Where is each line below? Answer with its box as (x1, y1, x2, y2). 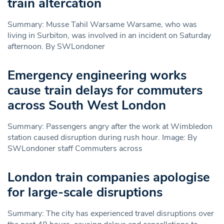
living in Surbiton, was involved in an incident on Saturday (7, 29, 211, 41)
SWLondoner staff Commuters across (7, 142, 142, 154)
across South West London (7, 96, 166, 114)
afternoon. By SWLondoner (7, 40, 105, 52)
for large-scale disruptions (7, 183, 162, 201)
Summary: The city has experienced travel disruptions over (7, 207, 214, 219)
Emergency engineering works (7, 66, 186, 84)
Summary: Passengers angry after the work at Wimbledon (7, 120, 212, 132)
